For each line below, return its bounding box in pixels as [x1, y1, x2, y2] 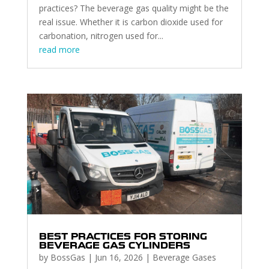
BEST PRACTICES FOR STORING [38, 231, 207, 243]
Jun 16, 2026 [94, 252, 143, 264]
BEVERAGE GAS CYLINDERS [38, 240, 190, 252]
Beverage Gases [152, 252, 216, 264]
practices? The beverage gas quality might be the [38, 2, 229, 14]
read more [38, 44, 80, 56]
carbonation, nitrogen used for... [38, 30, 163, 42]
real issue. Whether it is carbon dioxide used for [38, 16, 223, 28]
